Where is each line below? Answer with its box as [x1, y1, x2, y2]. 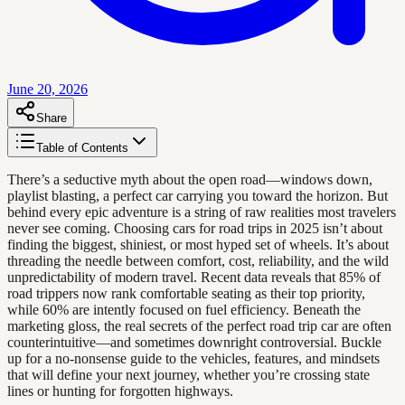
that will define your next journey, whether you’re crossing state [7, 366, 370, 382]
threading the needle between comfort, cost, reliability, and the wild [7, 252, 389, 268]
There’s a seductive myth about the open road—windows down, [7, 171, 372, 187]
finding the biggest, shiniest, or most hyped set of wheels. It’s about [7, 236, 389, 252]
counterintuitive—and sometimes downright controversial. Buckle [7, 334, 381, 350]
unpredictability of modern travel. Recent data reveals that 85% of [7, 268, 381, 285]
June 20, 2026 [7, 80, 88, 97]
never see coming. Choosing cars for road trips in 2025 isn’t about [7, 220, 382, 236]
